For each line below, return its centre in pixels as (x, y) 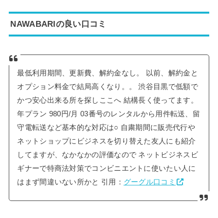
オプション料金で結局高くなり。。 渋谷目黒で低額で (108, 87)
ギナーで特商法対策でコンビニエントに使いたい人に (107, 169)
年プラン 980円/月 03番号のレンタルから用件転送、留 (109, 114)
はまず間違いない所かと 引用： (70, 182)
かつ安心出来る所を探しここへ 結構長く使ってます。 (108, 100)
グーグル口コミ (149, 182)
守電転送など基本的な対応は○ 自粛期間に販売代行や (106, 128)
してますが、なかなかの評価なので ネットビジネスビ (108, 155)
